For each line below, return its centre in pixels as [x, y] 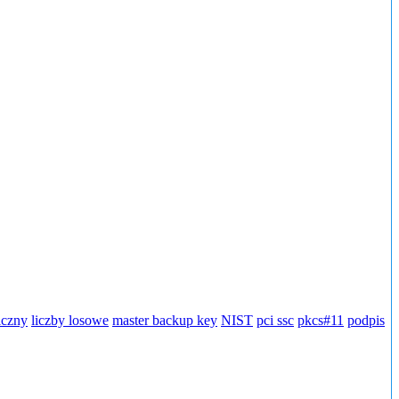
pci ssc [275, 321]
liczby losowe [70, 321]
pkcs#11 [321, 321]
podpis [366, 321]
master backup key [165, 321]
